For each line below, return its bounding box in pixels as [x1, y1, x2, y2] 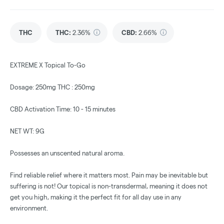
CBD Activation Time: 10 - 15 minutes [10, 105, 115, 113]
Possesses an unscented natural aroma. [10, 149, 124, 157]
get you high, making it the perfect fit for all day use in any [10, 193, 181, 201]
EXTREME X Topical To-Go [10, 61, 85, 69]
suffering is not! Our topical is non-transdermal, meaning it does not [10, 182, 207, 190]
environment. [10, 204, 48, 212]
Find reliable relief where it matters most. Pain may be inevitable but [10, 171, 208, 179]
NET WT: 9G [10, 127, 44, 135]
